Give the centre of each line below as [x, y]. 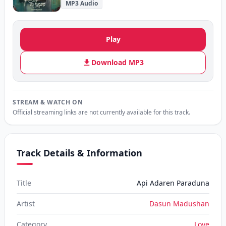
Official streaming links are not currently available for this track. [101, 112]
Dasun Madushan [179, 204]
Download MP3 [118, 62]
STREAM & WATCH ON [48, 102]
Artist [26, 204]
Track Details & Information [79, 153]
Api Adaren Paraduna [173, 183]
